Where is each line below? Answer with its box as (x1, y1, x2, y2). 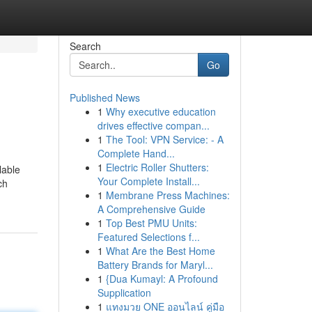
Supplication (97, 286, 151, 299)
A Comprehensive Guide (97, 202, 205, 216)
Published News (69, 91, 140, 104)
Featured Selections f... (97, 230, 200, 244)
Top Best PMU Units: (105, 216, 197, 230)
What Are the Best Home (105, 244, 215, 258)
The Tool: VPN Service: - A (105, 132, 224, 146)
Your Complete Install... (97, 174, 200, 188)
